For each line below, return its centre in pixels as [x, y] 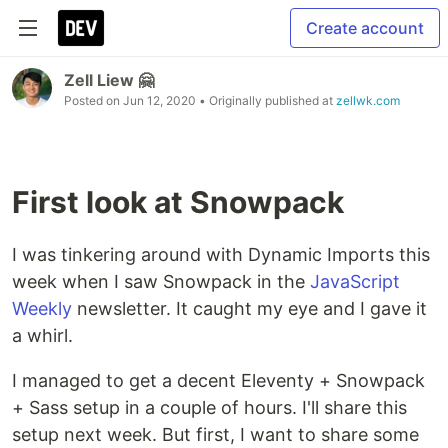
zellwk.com [368, 100]
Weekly [42, 308]
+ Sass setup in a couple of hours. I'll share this [209, 407]
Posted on [93, 100]
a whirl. [42, 335]
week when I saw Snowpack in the [161, 281]
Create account [365, 28]
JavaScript [355, 281]
